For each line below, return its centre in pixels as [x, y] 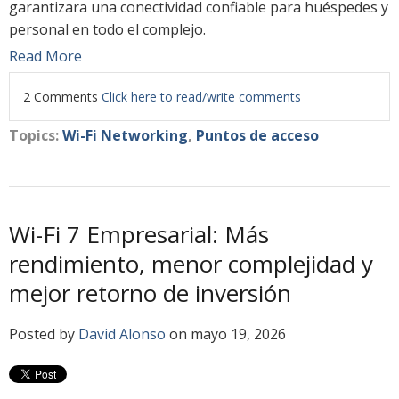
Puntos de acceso [257, 135]
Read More [45, 56]
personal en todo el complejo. [107, 29]
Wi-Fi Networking [125, 135]
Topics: [36, 135]
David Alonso [122, 334]
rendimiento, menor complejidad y [191, 263]
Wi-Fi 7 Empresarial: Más [139, 234]
